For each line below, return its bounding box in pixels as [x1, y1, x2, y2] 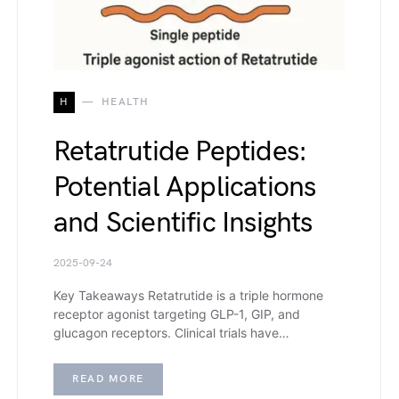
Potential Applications [53, 169, 316, 205]
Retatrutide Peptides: [53, 134, 307, 169]
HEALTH [101, 94, 150, 109]
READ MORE [72, 371, 144, 386]
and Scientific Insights [53, 205, 313, 240]
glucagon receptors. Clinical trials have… [53, 324, 289, 340]
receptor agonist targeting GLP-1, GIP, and [53, 305, 300, 322]
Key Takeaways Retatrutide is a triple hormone [53, 287, 323, 303]
